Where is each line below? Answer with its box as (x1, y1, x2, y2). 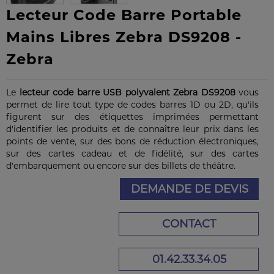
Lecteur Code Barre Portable (6, 6, 242, 24)
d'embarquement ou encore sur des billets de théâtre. (6, 160, 235, 171)
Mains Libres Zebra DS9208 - (6, 28, 242, 46)
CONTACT (162, 217, 216, 231)
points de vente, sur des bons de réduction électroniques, (6, 136, 259, 147)
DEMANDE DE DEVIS (131, 182, 248, 196)
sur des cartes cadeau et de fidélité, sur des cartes (6, 148, 259, 159)
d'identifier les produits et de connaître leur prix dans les (6, 124, 259, 135)
